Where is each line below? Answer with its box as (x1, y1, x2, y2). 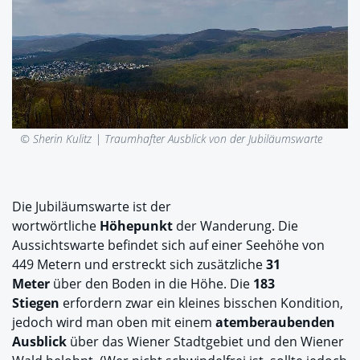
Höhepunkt (100, 216, 173, 235)
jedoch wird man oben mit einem (12, 313, 215, 331)
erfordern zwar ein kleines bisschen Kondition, (59, 293, 343, 312)
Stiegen (12, 293, 59, 312)
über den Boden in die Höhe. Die (50, 274, 253, 292)
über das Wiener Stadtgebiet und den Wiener (67, 332, 344, 350)
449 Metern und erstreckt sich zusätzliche (12, 255, 266, 273)
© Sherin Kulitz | (20, 130, 102, 146)
